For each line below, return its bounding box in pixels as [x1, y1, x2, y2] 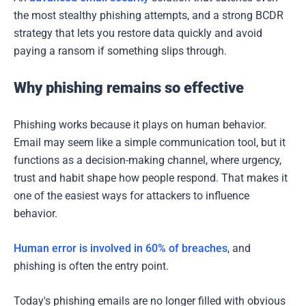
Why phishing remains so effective [14, 79, 244, 96]
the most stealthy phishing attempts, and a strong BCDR [14, 8, 283, 22]
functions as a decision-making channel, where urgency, [14, 153, 281, 167]
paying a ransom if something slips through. [14, 44, 227, 57]
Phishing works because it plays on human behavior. [14, 117, 266, 131]
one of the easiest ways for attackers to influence [14, 189, 249, 202]
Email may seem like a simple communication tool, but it [14, 135, 286, 149]
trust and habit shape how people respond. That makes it [14, 171, 288, 184]
